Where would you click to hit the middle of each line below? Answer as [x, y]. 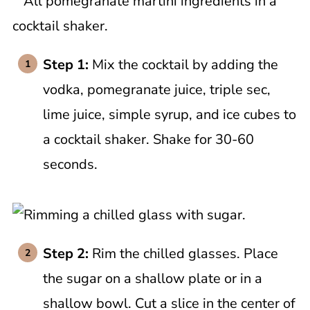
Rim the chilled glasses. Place [185, 254]
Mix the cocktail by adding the [185, 65]
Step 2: [67, 254]
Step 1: [67, 65]
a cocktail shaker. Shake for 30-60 [148, 139]
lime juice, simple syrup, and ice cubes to [169, 115]
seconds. [70, 164]
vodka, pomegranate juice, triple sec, [156, 90]
